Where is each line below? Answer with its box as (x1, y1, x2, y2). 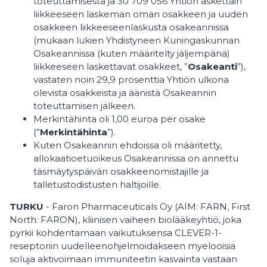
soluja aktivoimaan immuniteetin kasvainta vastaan (10, 253, 237, 265)
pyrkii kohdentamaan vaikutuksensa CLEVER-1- (10, 227, 222, 238)
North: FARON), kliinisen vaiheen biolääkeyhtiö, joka (10, 214, 241, 225)
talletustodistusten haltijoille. (33, 179, 161, 190)
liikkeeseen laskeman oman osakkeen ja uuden (33, 8, 248, 20)
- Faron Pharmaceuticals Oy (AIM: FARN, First (44, 201, 250, 212)
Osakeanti (188, 61, 237, 72)
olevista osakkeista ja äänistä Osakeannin (33, 87, 216, 98)
